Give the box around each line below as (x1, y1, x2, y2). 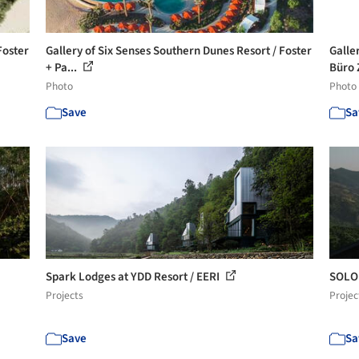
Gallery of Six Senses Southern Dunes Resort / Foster (46, 42, 313, 59)
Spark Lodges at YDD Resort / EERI (46, 268, 223, 285)
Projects (46, 287, 84, 303)
